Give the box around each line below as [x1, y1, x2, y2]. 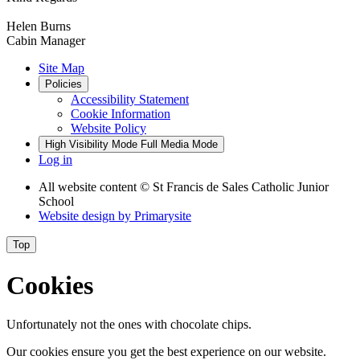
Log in [39, 153, 72, 167]
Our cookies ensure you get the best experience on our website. [6, 345, 326, 358]
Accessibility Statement [71, 92, 189, 107]
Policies [45, 78, 82, 91]
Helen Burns [6, 19, 71, 34]
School [39, 194, 74, 209]
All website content [39, 180, 140, 194]
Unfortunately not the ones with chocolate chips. [6, 317, 252, 331]
